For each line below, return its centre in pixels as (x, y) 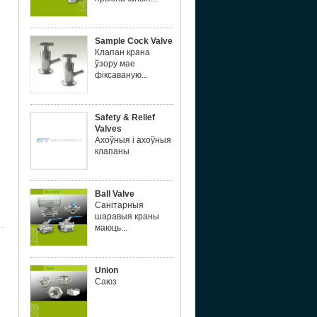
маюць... (111, 228)
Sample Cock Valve (134, 41)
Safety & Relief (125, 117)
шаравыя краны (127, 217)
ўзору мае (115, 64)
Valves (108, 129)
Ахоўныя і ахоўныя (133, 140)
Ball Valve (115, 194)
